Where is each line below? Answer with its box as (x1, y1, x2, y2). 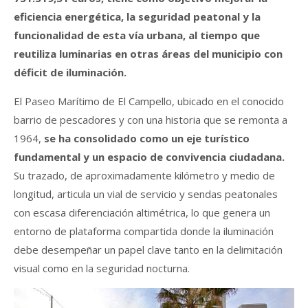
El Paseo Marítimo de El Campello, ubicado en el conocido (14, 93, 284, 108)
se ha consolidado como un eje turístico (44, 131, 250, 145)
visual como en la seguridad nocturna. (14, 261, 190, 275)
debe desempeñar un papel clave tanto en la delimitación (14, 242, 283, 256)
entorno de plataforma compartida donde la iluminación (14, 223, 274, 238)
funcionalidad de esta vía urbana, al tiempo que (14, 27, 260, 42)
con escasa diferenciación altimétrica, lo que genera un (14, 205, 270, 219)
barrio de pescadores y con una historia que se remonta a (14, 112, 287, 126)
